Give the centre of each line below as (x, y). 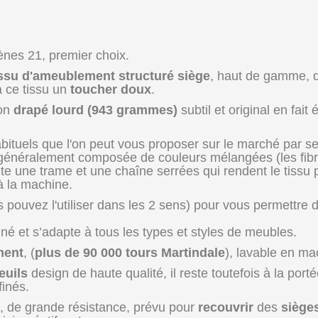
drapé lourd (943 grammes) (95, 110)
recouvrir (226, 307)
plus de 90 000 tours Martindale (130, 253)
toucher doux (111, 89)
